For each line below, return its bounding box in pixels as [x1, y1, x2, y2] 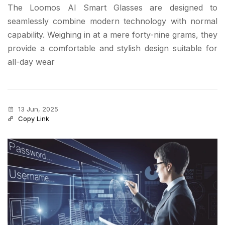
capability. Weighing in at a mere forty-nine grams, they [8, 30, 217, 40]
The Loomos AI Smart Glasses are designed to [8, 3, 217, 13]
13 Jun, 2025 [16, 105, 58, 114]
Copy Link [16, 115, 49, 123]
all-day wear [8, 57, 55, 67]
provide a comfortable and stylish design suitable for [8, 43, 217, 54]
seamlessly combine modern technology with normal [8, 16, 217, 27]
